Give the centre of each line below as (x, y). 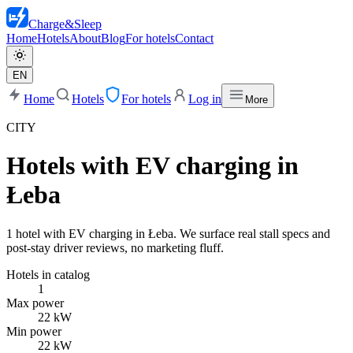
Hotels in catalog (48, 274)
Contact (194, 38)
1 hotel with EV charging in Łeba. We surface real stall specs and (168, 233)
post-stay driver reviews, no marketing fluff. (115, 247)
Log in (205, 99)
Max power (35, 303)
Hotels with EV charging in (152, 166)
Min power (34, 331)
